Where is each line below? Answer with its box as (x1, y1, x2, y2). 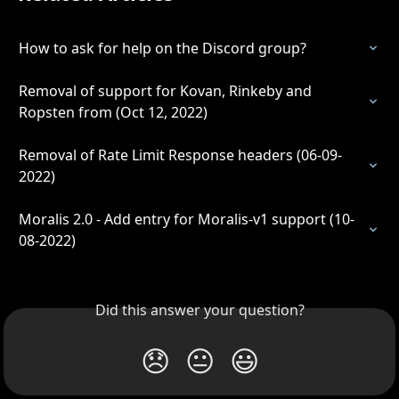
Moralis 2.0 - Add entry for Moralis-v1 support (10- (19, 208, 354, 229)
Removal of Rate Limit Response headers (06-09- (19, 144, 342, 165)
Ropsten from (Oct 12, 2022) (19, 102, 208, 122)
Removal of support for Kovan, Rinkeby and (19, 80, 315, 101)
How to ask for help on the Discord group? (19, 37, 306, 58)
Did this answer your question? (94, 299, 305, 320)
